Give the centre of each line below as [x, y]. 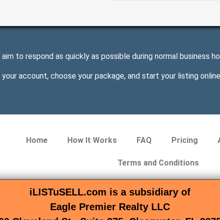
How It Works [92, 140]
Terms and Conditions [158, 163]
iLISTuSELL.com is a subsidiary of [110, 192]
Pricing [184, 140]
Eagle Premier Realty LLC [110, 207]
